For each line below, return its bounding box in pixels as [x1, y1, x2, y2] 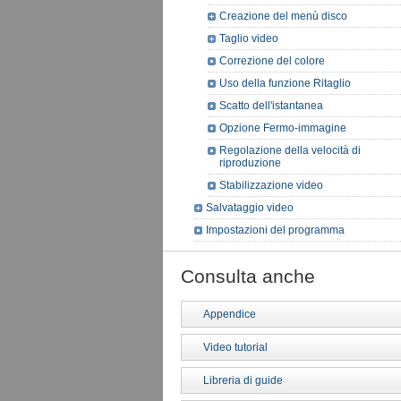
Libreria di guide [203, 374, 283, 387]
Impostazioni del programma [206, 224, 345, 236]
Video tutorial [203, 341, 268, 354]
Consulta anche [181, 266, 315, 286]
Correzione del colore [219, 55, 325, 67]
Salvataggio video [206, 201, 294, 214]
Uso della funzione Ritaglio [219, 77, 351, 90]
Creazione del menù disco [219, 10, 347, 22]
